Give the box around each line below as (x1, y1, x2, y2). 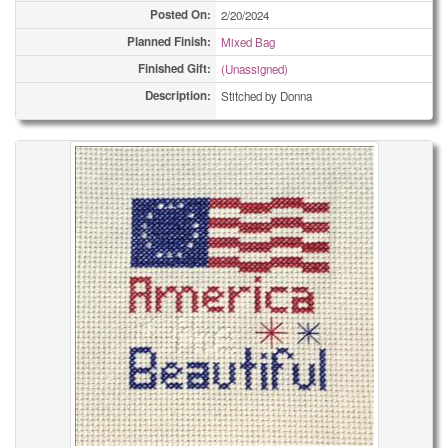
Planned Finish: (127, 33, 211, 50)
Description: (145, 87, 211, 104)
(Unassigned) (221, 61, 288, 77)
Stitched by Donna (221, 88, 312, 104)
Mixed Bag (221, 34, 275, 50)
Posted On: (150, 6, 211, 23)
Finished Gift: (138, 60, 211, 77)
